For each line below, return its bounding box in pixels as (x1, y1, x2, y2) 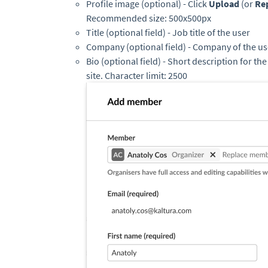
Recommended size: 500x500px (86, 12, 211, 25)
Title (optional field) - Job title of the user (86, 26, 252, 39)
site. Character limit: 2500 (86, 69, 189, 82)
